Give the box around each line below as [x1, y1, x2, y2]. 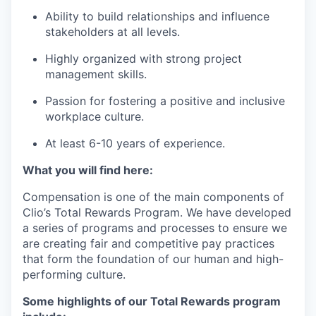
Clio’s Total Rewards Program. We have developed [23, 205, 291, 219]
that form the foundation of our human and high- [23, 252, 284, 266]
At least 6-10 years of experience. [45, 136, 225, 150]
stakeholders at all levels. [45, 25, 180, 39]
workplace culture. [45, 109, 144, 123]
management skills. [45, 67, 147, 81]
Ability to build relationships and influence [45, 9, 269, 23]
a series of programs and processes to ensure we [23, 221, 287, 235]
